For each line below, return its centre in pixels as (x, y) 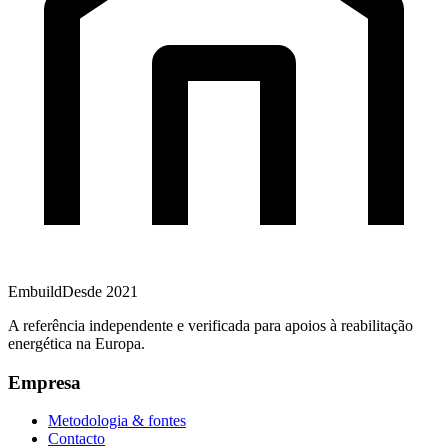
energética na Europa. (76, 343)
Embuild (35, 291)
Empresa (44, 382)
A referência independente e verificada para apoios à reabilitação (210, 325)
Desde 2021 (100, 291)
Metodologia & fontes (117, 421)
